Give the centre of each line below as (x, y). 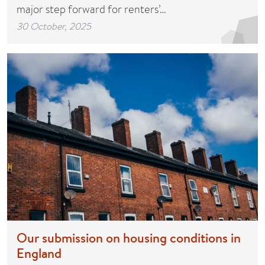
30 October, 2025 (54, 26)
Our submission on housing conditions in (129, 237)
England (39, 253)
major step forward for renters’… (91, 9)
